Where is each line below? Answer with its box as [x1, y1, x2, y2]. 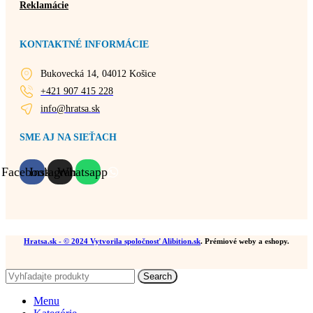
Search [143, 270, 172, 282]
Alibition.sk [162, 236, 201, 245]
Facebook [1, 165, 50, 180]
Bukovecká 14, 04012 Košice [41, 68, 156, 79]
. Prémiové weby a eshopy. [201, 236, 289, 245]
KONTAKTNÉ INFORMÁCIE [20, 39, 149, 50]
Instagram [29, 165, 80, 180]
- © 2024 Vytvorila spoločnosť [57, 236, 162, 245]
